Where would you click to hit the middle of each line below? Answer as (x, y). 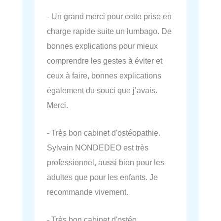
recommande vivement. (88, 192)
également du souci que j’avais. (102, 90)
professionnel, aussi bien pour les (106, 162)
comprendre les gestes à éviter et (105, 60)
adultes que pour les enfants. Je (102, 177)
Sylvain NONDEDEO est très (98, 147)
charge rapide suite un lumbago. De (109, 31)
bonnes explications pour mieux (102, 46)
